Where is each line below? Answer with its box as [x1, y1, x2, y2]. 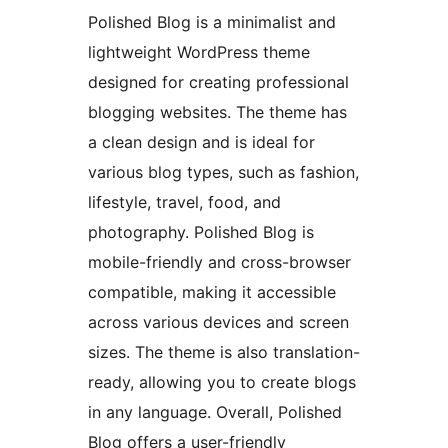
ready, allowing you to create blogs [88, 372, 356, 393]
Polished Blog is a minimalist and [88, 12, 336, 33]
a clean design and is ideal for [88, 132, 315, 153]
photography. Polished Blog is [88, 222, 314, 243]
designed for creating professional [88, 72, 349, 93]
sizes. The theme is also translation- [88, 342, 360, 363]
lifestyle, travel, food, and [88, 192, 281, 213]
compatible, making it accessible [88, 282, 336, 303]
